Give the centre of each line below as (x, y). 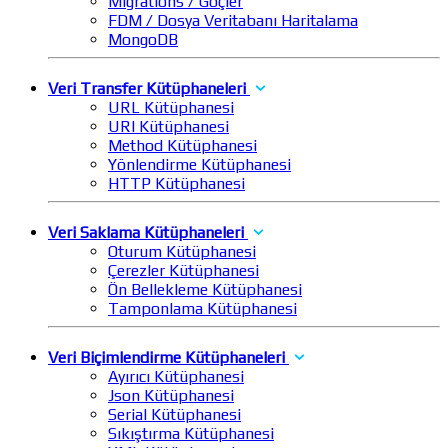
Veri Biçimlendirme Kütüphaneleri (166, 358)
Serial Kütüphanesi (174, 415)
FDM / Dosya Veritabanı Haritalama (233, 21)
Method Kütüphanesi (182, 146)
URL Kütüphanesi (171, 108)
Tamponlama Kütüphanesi (202, 309)
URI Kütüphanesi (168, 127)
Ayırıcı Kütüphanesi (176, 377)
